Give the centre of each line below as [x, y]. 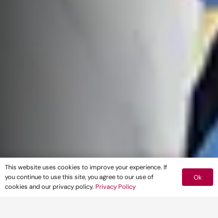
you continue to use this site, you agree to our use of [79, 177]
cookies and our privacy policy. [50, 187]
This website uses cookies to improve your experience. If [86, 167]
